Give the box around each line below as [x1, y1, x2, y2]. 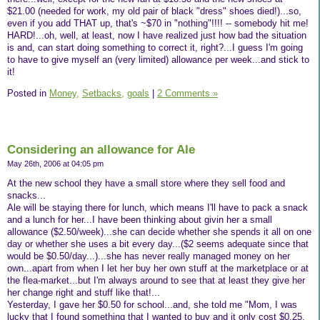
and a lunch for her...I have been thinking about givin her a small [7, 214, 272, 225]
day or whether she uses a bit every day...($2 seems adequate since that [7, 238, 309, 249]
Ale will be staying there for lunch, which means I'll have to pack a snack [7, 201, 308, 213]
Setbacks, [82, 88, 124, 99]
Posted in [7, 88, 49, 99]
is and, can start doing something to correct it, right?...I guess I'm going [7, 42, 303, 54]
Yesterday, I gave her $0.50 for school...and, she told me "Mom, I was [7, 299, 297, 310]
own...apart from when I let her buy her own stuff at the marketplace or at [7, 262, 309, 274]
